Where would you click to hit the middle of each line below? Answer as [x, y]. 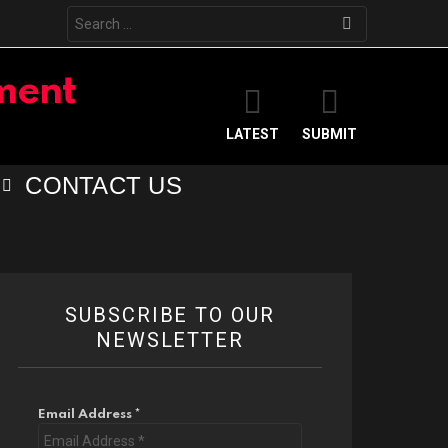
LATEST [252, 134]
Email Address [86, 415]
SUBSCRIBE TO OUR [170, 315]
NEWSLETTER [170, 340]
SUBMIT [329, 134]
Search [90, 13]
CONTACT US [103, 186]
